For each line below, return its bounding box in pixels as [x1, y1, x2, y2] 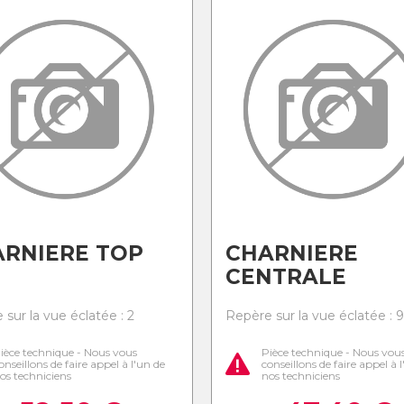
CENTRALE [225, 264, 346, 289]
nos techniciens [261, 369, 340, 382]
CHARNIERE [225, 241, 358, 266]
